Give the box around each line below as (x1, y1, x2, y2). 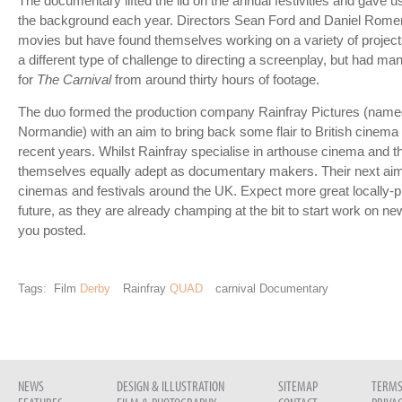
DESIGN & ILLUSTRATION (117, 376, 224, 395)
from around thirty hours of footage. (111, 72, 319, 87)
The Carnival (37, 72, 111, 87)
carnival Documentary (212, 281, 328, 295)
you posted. (18, 223, 86, 239)
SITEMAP (278, 376, 318, 395)
